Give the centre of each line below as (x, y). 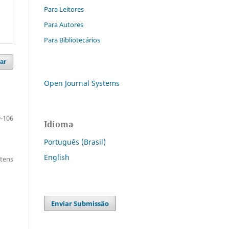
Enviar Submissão (80, 203)
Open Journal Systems (82, 83)
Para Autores (64, 24)
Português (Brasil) (75, 142)
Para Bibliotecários (72, 40)
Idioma (59, 124)
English (57, 157)
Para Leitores (64, 9)
